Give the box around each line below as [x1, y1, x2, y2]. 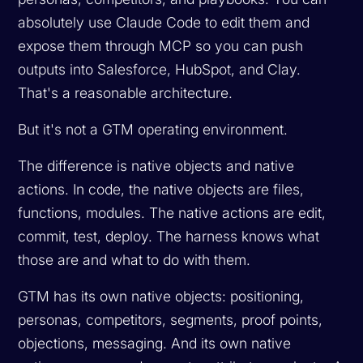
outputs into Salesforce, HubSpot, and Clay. [18, 60, 301, 78]
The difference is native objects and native [18, 156, 295, 174]
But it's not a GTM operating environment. [18, 120, 288, 138]
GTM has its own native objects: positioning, [18, 287, 305, 305]
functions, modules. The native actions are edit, [18, 203, 327, 221]
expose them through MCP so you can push [18, 36, 304, 54]
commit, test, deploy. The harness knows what [18, 227, 320, 245]
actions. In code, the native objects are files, [18, 180, 305, 198]
